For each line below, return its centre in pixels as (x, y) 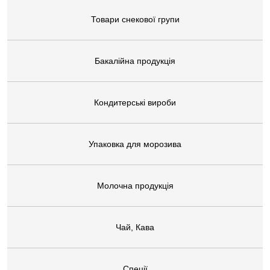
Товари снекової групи (135, 20)
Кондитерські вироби (135, 103)
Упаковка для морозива (135, 144)
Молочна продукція (135, 186)
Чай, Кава (135, 228)
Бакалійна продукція (135, 61)
